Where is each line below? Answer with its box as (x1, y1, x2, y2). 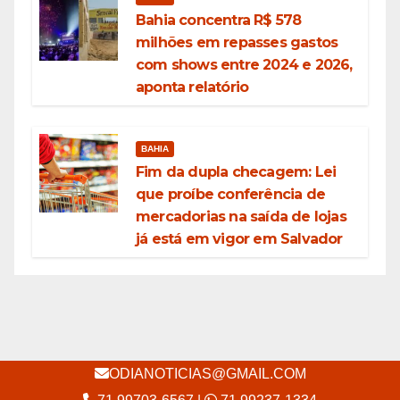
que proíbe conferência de (136, 186, 325, 204)
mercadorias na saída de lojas (136, 208, 346, 226)
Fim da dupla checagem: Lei (136, 163, 337, 181)
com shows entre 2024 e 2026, (136, 56, 353, 74)
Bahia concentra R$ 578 (136, 12, 302, 29)
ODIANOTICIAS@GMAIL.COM (108, 366, 306, 382)
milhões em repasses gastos (136, 34, 338, 52)
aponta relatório (136, 79, 249, 96)
